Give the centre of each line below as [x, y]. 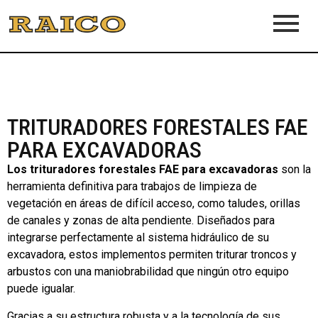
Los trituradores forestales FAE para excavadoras [143, 170]
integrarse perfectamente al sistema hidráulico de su [138, 238]
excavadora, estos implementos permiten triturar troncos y [152, 255]
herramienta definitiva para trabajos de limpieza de [132, 187]
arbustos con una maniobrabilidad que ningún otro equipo [148, 272]
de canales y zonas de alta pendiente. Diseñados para [141, 221]
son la [295, 170]
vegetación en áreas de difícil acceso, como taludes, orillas [154, 204]
